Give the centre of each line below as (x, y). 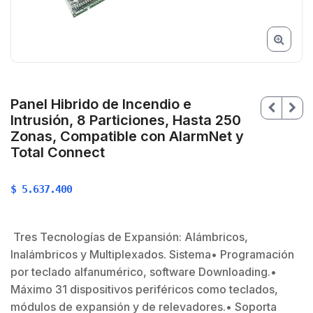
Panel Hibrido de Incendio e (101, 104)
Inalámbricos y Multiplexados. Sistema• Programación (152, 255)
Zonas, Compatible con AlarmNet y (127, 137)
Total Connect (58, 153)
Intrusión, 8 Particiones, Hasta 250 (126, 121)
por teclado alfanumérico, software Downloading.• (144, 272)
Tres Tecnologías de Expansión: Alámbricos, (129, 237)
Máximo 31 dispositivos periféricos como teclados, (144, 290)
